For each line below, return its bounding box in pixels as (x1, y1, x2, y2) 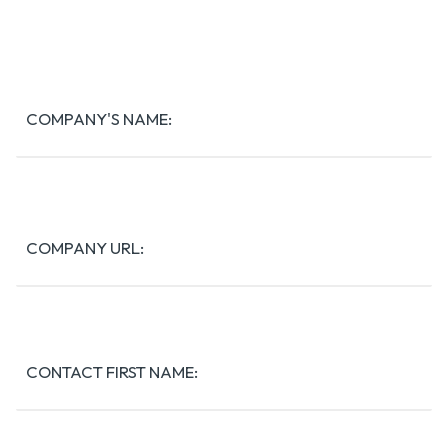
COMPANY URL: (26, 236, 144, 258)
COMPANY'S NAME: (26, 107, 172, 129)
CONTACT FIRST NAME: (26, 360, 198, 382)
